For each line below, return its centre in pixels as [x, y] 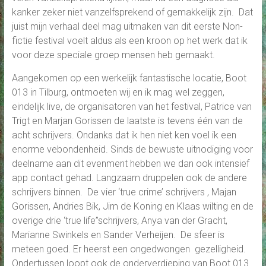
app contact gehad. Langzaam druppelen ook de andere [129, 178]
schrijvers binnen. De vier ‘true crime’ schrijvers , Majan [124, 192]
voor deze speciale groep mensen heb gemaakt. [113, 55]
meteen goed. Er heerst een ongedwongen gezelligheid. [129, 249]
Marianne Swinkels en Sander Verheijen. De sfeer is [118, 235]
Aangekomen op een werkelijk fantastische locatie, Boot [129, 78]
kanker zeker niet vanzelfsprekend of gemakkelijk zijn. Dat [132, 12]
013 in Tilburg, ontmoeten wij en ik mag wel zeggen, [118, 92]
